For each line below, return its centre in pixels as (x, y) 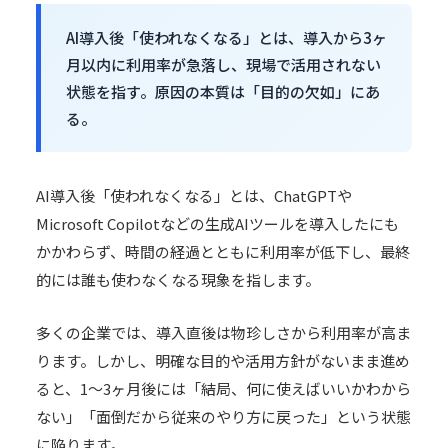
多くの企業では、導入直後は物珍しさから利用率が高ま (223, 332)
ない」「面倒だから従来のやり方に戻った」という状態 (223, 416)
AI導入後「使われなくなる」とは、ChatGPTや (194, 195)
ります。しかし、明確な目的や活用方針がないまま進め (223, 360)
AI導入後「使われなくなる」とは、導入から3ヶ (226, 37)
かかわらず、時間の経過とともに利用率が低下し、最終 (223, 251)
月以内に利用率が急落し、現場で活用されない (223, 64)
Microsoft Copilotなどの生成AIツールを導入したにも (217, 223)
